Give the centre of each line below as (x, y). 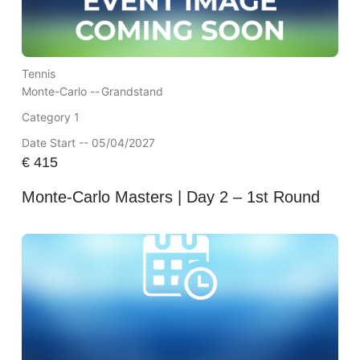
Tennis (38, 73)
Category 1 (50, 117)
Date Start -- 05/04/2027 (88, 142)
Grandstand (132, 91)
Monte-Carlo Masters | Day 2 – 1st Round (170, 196)
